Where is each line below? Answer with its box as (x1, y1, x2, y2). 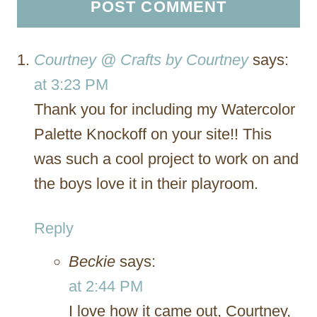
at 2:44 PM (69, 277, 143, 295)
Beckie (69, 252, 115, 270)
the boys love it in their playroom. (34, 174, 258, 192)
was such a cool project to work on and (34, 149, 299, 168)
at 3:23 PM (34, 75, 108, 93)
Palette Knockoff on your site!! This (34, 125, 272, 143)
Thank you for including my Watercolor (34, 100, 295, 118)
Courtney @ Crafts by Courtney (34, 50, 248, 69)
